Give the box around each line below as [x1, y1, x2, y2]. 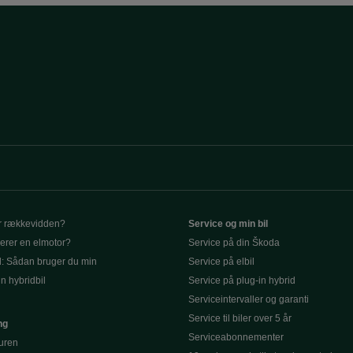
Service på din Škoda [188, 237, 280, 248]
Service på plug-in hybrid [188, 275, 295, 286]
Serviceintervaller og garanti [188, 294, 309, 305]
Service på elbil [188, 256, 255, 267]
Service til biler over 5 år [188, 313, 292, 324]
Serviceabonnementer [188, 332, 284, 343]
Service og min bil [188, 218, 268, 229]
